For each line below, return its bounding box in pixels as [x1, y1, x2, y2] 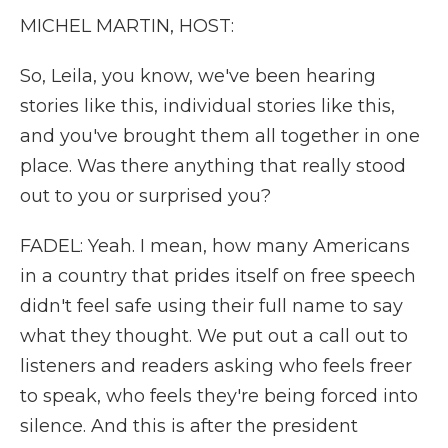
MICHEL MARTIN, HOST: [20, 15, 234, 37]
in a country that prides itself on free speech [20, 265, 416, 287]
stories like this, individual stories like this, [20, 95, 395, 117]
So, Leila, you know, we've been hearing [20, 65, 376, 87]
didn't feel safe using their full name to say [20, 295, 403, 317]
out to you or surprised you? [20, 185, 271, 207]
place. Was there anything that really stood [20, 155, 406, 177]
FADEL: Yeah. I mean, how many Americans [20, 235, 410, 257]
